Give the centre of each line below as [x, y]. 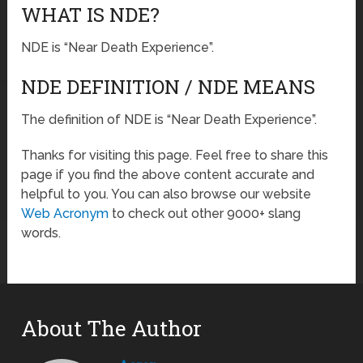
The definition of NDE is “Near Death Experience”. [169, 120]
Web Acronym [65, 214]
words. [41, 233]
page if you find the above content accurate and [168, 175]
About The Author [112, 329]
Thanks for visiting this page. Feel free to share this [175, 156]
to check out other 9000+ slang [205, 214]
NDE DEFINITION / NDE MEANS [169, 87]
